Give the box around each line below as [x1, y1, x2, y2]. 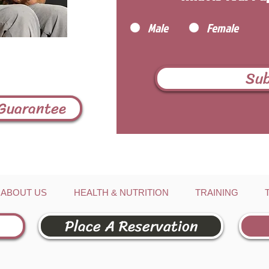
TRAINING [195, 187, 238, 198]
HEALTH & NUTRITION [73, 187, 169, 198]
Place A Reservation [64, 213, 198, 240]
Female [207, 19, 238, 36]
